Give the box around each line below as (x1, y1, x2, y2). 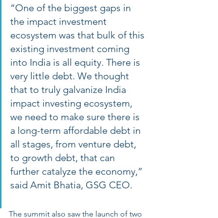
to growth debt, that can (10, 151, 117, 163)
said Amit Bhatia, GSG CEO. (10, 179, 135, 191)
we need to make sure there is (10, 110, 142, 123)
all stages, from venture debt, (10, 138, 139, 150)
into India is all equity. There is (10, 56, 143, 68)
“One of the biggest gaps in (10, 1, 133, 14)
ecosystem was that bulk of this (10, 29, 147, 41)
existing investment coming (10, 42, 132, 54)
